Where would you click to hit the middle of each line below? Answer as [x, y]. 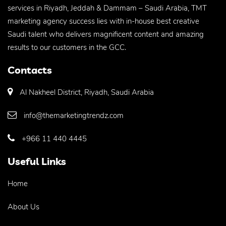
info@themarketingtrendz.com [74, 116]
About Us [23, 207]
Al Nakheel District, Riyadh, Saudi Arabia [87, 93]
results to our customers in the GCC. [67, 48]
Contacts [30, 70]
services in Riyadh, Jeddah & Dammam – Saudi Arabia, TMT [107, 8]
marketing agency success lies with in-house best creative [103, 21]
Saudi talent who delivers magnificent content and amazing [106, 35]
